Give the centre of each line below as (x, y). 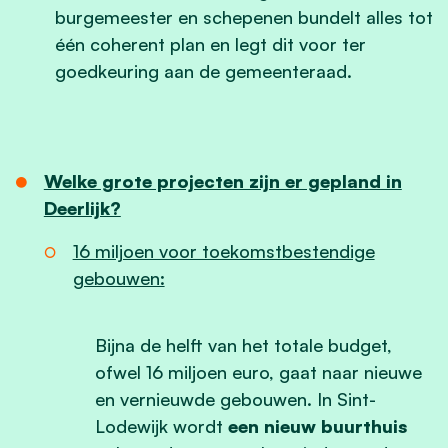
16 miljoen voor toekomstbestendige (223, 250)
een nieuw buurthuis (317, 425)
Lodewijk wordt (161, 425)
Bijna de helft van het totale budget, (243, 344)
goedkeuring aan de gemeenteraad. (203, 70)
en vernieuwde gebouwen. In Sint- (235, 398)
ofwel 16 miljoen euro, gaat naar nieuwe (258, 371)
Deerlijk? (82, 207)
